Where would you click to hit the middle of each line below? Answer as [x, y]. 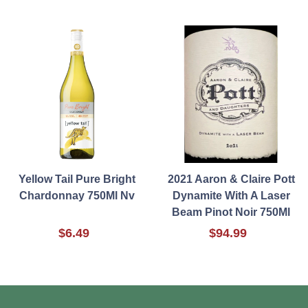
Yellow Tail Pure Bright [77, 179]
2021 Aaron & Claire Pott [231, 179]
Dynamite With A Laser [231, 196]
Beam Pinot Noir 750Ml [231, 212]
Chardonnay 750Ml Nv [77, 196]
